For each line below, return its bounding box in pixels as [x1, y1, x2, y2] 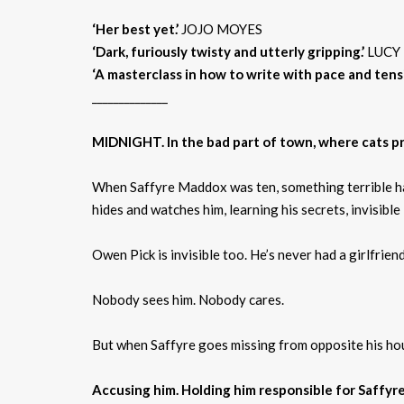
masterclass [107, 65, 182, 82]
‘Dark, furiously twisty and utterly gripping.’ [92, 42, 367, 60]
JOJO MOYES [179, 20, 262, 37]
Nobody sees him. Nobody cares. [92, 290, 284, 308]
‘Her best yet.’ [92, 20, 179, 37]
